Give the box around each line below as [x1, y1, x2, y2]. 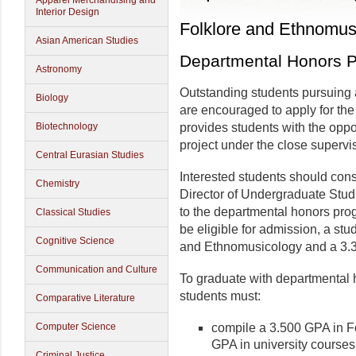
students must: [180, 289, 261, 303]
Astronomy [36, 64, 82, 75]
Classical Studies [36, 207, 110, 218]
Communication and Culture [36, 264, 157, 275]
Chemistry [36, 178, 79, 189]
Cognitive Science [36, 235, 114, 246]
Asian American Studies [36, 35, 138, 46]
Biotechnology [36, 121, 98, 132]
